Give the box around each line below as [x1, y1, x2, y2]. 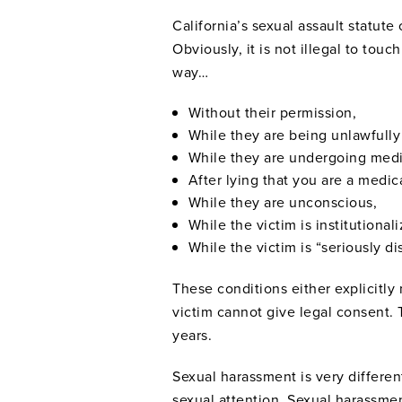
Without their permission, [188, 101, 357, 122]
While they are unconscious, [188, 191, 378, 212]
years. [172, 324, 212, 345]
